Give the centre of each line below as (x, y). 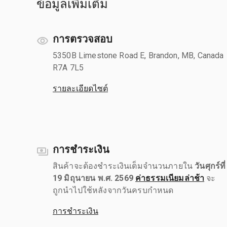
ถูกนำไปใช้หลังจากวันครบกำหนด (113, 190)
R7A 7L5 (68, 67)
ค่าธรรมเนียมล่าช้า (170, 178)
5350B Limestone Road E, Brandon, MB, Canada (138, 55)
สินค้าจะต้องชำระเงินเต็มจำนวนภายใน (124, 166)
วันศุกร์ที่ (210, 166)
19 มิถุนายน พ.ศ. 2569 (93, 178)
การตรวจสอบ (83, 39)
